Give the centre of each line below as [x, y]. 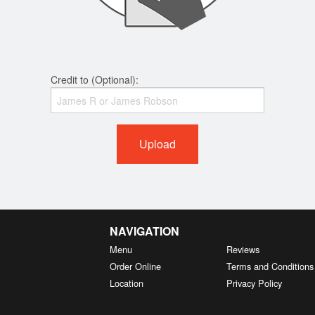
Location [126, 283]
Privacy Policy [255, 283]
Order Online [135, 266]
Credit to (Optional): [95, 80]
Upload [157, 144]
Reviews [243, 250]
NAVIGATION [144, 231]
